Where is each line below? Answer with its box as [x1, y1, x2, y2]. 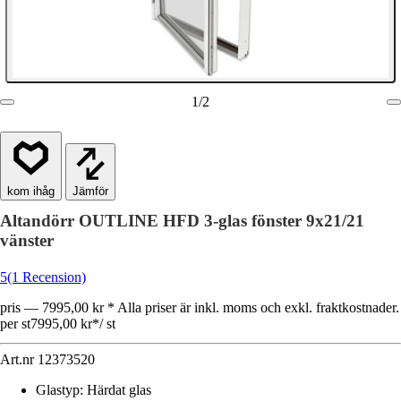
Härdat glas [87, 382, 151, 397]
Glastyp [36, 382, 80, 397]
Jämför [73, 184, 108, 198]
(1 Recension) [7, 269, 86, 285]
